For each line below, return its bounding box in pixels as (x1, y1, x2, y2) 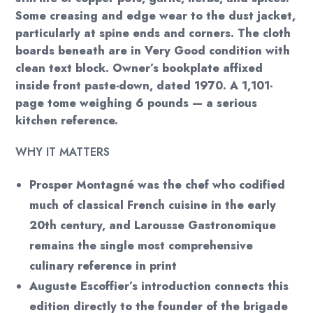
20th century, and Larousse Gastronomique (29, 217, 277, 234)
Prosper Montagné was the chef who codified (29, 177, 286, 194)
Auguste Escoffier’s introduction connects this (29, 278, 289, 295)
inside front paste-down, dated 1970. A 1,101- (15, 78, 273, 94)
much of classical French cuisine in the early (29, 197, 277, 214)
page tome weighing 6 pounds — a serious (15, 95, 258, 112)
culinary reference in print (29, 258, 177, 275)
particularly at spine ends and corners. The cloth (15, 25, 291, 42)
